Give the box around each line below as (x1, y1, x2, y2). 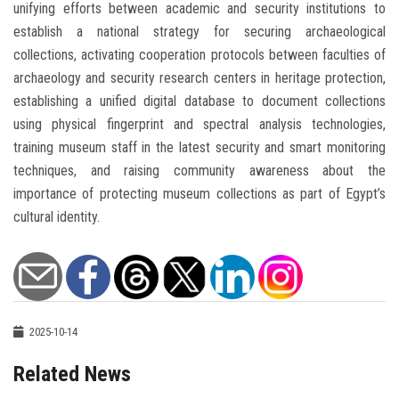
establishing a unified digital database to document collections (13, 93, 386, 110)
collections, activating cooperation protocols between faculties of (13, 46, 386, 64)
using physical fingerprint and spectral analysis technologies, (13, 116, 386, 134)
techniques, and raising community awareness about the (13, 162, 386, 180)
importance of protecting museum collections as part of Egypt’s (13, 185, 386, 203)
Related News (13, 362, 131, 387)
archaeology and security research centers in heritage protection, (13, 69, 386, 87)
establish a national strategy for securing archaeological (13, 23, 386, 41)
